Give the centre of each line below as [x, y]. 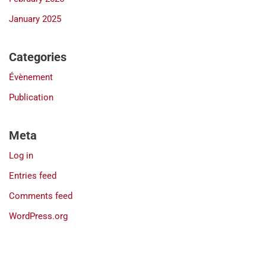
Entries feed [33, 175]
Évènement [31, 77]
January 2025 [35, 19]
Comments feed [41, 196]
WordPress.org [38, 216]
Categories [38, 57]
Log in [21, 155]
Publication [31, 97]
